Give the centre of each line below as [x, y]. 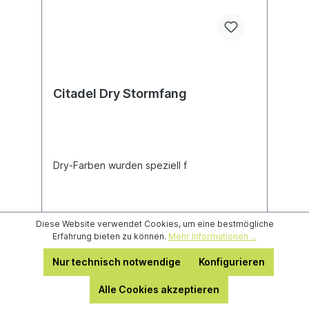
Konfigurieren [232, 262]
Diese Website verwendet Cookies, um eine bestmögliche [154, 224]
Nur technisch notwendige [117, 262]
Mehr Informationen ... [212, 236]
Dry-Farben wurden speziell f [120, 165]
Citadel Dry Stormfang [120, 93]
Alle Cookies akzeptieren [159, 289]
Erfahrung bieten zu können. [110, 236]
